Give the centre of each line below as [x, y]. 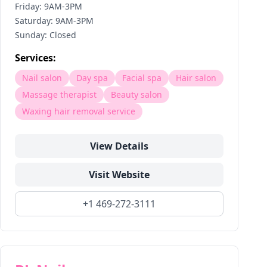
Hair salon [196, 78]
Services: [35, 58]
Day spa [92, 78]
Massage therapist [59, 94]
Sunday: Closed [46, 35]
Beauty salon [136, 94]
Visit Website [119, 175]
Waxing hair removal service [79, 111]
